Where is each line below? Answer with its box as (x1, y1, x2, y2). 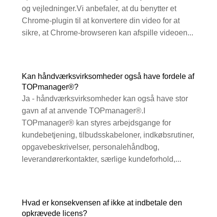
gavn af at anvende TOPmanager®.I (21, 107, 145, 115)
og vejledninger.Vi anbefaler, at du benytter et (21, 4, 176, 13)
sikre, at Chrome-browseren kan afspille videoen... (21, 29, 193, 37)
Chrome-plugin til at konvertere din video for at (21, 16, 180, 25)
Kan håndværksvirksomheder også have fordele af (21, 72, 194, 81)
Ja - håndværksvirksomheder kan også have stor (21, 94, 188, 103)
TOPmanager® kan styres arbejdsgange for (21, 119, 171, 127)
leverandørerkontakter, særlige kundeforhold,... (21, 155, 181, 164)
